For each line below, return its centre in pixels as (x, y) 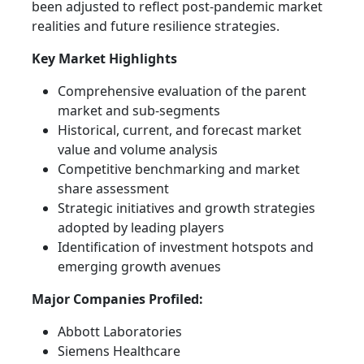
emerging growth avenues (139, 267)
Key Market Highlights (104, 59)
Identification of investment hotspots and (186, 247)
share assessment (113, 189)
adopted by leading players (141, 228)
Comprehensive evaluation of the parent (182, 91)
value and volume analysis (138, 150)
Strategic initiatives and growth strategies (186, 208)
